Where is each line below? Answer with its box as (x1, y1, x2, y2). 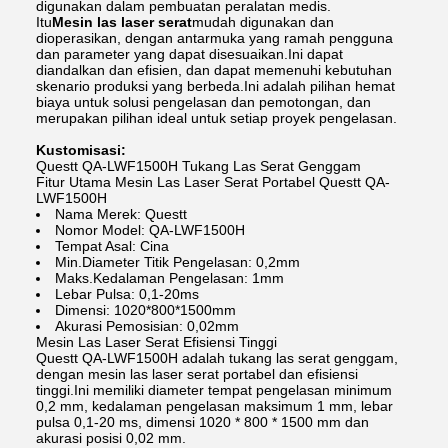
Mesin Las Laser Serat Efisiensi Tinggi (36, 333, 277, 350)
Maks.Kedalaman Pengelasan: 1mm (55, 269, 284, 286)
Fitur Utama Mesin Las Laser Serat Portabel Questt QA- (36, 173, 390, 190)
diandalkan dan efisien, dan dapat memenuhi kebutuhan (36, 61, 392, 78)
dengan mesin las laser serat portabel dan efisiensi (36, 365, 358, 382)
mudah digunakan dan (192, 13, 334, 30)
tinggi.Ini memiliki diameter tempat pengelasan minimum (36, 381, 392, 398)
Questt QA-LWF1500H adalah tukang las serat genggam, (36, 349, 398, 366)
